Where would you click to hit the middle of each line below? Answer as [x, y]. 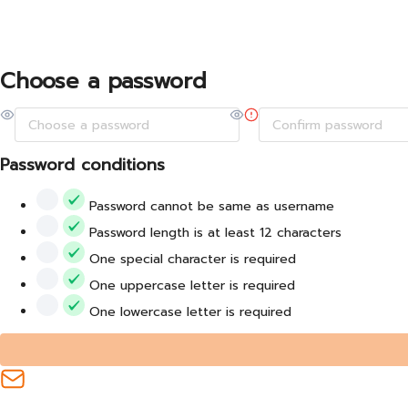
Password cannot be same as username [212, 207]
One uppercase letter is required [192, 286]
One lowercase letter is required [190, 312]
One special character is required [193, 260]
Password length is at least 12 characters [215, 233]
